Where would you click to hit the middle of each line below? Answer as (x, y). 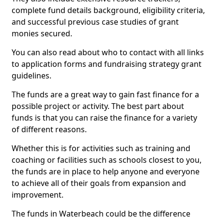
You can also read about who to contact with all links (108, 52)
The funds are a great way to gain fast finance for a (105, 94)
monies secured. (42, 33)
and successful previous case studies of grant (95, 22)
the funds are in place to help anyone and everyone (106, 171)
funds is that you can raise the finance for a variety (104, 118)
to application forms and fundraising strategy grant (107, 64)
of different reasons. (49, 129)
